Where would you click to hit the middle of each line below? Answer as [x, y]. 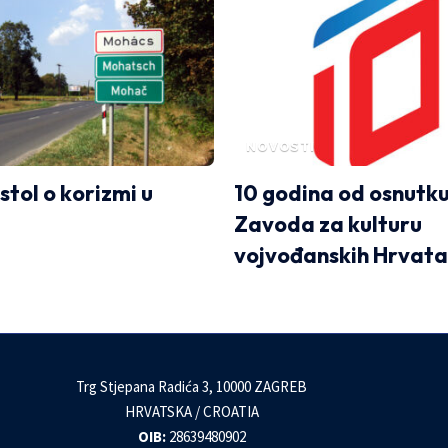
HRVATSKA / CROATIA [191, 411]
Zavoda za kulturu [328, 223]
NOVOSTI [280, 146]
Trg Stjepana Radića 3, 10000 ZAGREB [192, 386]
